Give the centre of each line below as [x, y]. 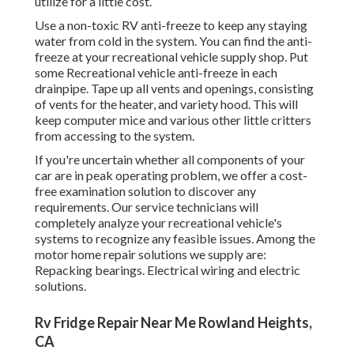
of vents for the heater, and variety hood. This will [166, 104]
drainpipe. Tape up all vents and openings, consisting [174, 88]
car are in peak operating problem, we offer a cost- [171, 175]
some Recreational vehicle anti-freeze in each [156, 73]
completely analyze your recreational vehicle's [158, 223]
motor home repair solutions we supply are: [151, 254]
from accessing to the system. [115, 136]
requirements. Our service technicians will [147, 207]
